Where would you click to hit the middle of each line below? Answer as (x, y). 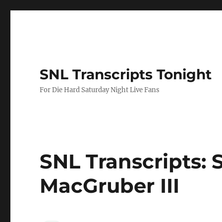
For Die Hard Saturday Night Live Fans (100, 90)
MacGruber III (110, 186)
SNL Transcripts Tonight (126, 74)
